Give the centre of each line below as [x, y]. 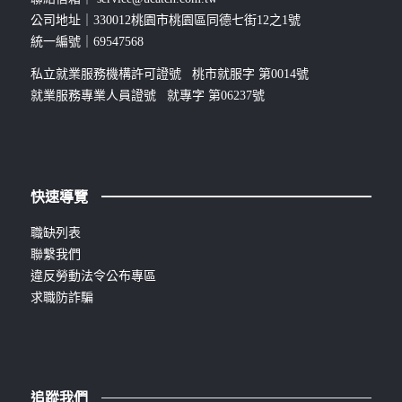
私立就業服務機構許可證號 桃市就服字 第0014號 [169, 74]
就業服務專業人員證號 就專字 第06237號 [147, 95]
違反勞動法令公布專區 [93, 275]
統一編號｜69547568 [87, 41]
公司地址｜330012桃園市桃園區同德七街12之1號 [165, 20]
